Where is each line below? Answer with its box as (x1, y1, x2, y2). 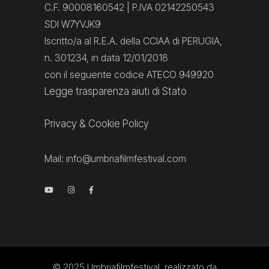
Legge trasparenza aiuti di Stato (44, 85, 187, 98)
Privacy (44, 118, 77, 130)
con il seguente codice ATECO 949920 (44, 68, 214, 81)
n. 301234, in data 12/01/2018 (44, 52, 168, 64)
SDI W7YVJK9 (44, 18, 101, 31)
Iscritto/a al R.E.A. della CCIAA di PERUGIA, (44, 35, 222, 47)
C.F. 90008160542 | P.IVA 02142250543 (44, 1, 214, 14)
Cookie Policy (88, 118, 149, 130)
